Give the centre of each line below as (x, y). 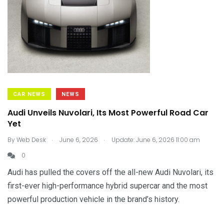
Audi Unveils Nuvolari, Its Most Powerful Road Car (108, 113)
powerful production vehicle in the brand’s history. (93, 199)
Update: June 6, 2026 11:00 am (155, 140)
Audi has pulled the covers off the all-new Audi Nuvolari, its (110, 172)
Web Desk (31, 140)
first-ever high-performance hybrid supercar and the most (107, 186)
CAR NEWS (29, 94)
